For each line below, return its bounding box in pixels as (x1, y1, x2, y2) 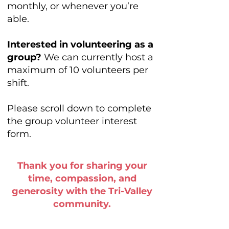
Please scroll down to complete (7, 103, 151, 114)
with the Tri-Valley (66, 186, 152, 197)
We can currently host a (41, 52, 153, 63)
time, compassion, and (28, 173, 136, 184)
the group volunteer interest (7, 116, 137, 127)
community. (53, 198, 111, 210)
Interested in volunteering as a (7, 39, 153, 50)
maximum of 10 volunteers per (7, 64, 148, 76)
